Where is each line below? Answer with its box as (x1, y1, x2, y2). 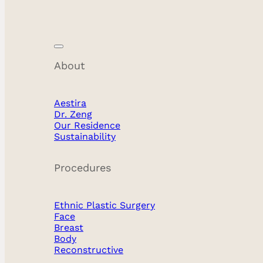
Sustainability (54, 131, 116, 142)
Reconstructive (54, 244, 123, 255)
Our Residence (54, 120, 120, 131)
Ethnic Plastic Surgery (54, 200, 155, 211)
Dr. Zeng (54, 109, 92, 120)
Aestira (54, 97, 86, 109)
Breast (54, 222, 83, 233)
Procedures (54, 161, 111, 174)
